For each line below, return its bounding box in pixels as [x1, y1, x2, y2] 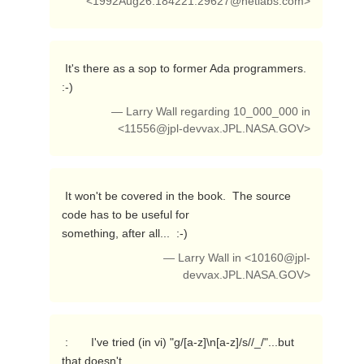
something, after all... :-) [61, 227, 191, 240]
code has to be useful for [61, 208, 189, 221]
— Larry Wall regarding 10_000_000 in [111, 106, 311, 118]
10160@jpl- [251, 252, 311, 264]
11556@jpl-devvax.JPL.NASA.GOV [124, 123, 305, 135]
